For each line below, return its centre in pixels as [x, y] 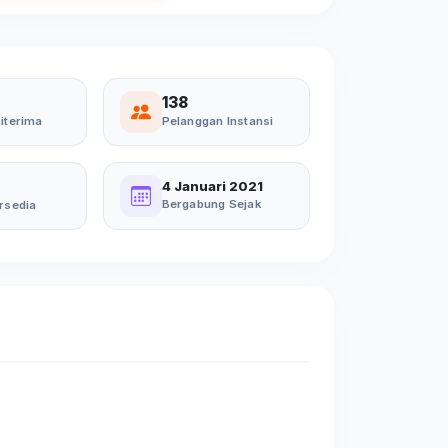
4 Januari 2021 [212, 186]
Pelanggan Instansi [217, 120]
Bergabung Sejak [211, 203]
